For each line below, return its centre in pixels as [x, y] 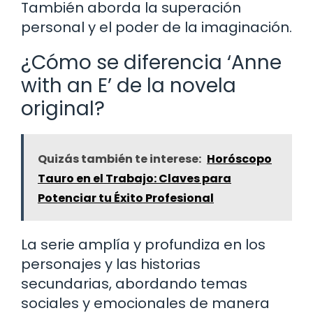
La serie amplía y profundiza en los [143, 244]
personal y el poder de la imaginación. [156, 27]
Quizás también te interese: [119, 159]
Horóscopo [239, 159]
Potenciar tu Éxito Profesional [126, 198]
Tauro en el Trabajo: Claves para [134, 178]
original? [63, 108]
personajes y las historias [111, 264]
